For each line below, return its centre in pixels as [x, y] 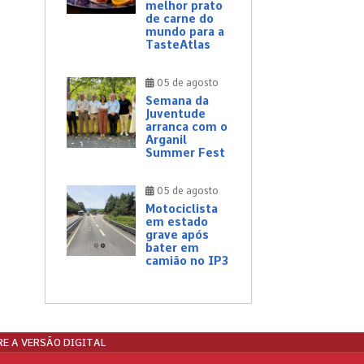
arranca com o [186, 127]
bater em [172, 248]
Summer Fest [185, 153]
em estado [177, 222]
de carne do [180, 19]
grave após [177, 235]
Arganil [166, 140]
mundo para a [185, 32]
